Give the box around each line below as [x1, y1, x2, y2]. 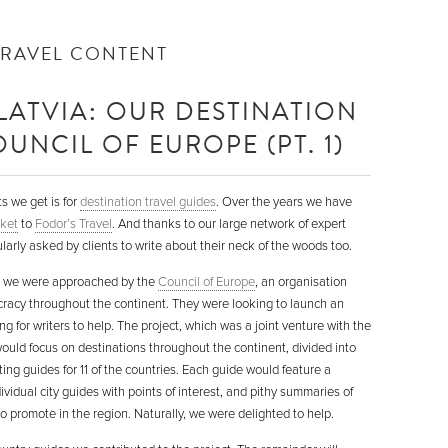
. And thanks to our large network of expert [112, 216, 346, 232]
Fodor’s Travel [35, 216, 112, 232]
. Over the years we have [216, 194, 352, 210]
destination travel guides [80, 194, 216, 210]
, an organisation [255, 274, 347, 290]
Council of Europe [158, 274, 255, 290]
